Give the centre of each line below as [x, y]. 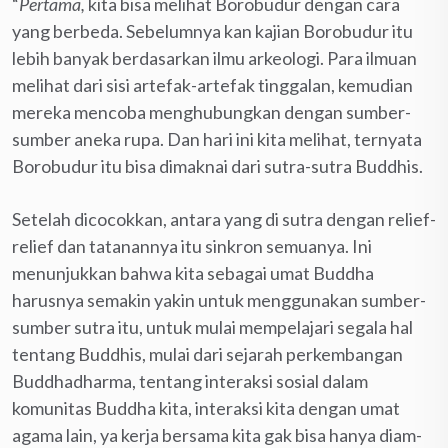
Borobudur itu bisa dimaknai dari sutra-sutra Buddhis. [217, 166]
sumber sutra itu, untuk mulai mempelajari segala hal [212, 327]
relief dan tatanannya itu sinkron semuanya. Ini [192, 246]
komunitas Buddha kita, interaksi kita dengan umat [206, 408]
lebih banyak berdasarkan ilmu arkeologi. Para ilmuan [214, 58]
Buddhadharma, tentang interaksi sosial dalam [190, 381]
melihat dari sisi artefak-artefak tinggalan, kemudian [212, 85]
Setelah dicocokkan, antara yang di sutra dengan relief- [224, 219]
